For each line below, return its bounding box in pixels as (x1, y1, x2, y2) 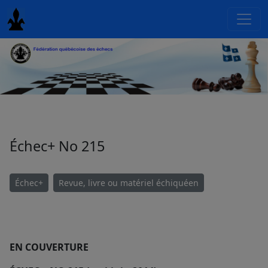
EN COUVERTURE (10, 240, 89, 254)
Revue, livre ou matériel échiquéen (59, 177, 199, 189)
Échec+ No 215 (10, 136, 105, 156)
